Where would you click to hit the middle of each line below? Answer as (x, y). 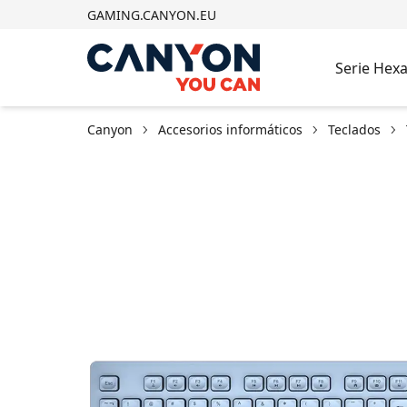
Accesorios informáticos (230, 129)
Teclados (354, 129)
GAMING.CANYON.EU (152, 15)
